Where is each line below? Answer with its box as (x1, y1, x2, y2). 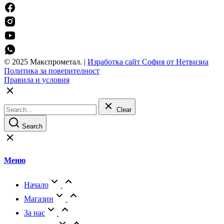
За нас (24, 208, 45, 217)
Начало (24, 180, 48, 189)
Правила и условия (4, 75, 69, 84)
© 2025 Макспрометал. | (4, 57, 87, 66)
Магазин (24, 194, 53, 203)
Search (22, 122, 42, 130)
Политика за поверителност (4, 66, 99, 75)
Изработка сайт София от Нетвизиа (87, 57, 208, 66)
